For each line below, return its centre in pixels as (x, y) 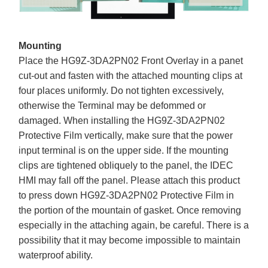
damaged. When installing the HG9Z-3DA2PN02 (122, 120)
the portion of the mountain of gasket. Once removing (130, 210)
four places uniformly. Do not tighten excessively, (121, 90)
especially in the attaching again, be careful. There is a (134, 225)
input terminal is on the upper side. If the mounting (124, 150)
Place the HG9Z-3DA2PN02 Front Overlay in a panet (131, 60)
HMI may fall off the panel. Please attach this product (130, 180)
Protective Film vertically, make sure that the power (126, 135)
